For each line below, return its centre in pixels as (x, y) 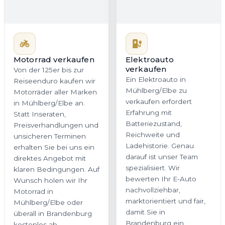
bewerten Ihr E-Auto (161, 179)
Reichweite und (153, 135)
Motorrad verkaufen (54, 60)
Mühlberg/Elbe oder (48, 203)
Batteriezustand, (154, 124)
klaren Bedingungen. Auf (57, 170)
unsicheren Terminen (50, 136)
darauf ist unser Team (162, 157)
